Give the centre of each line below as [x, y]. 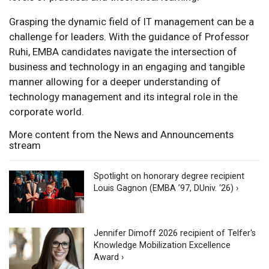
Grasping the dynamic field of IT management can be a [131, 22]
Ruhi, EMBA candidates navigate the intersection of [123, 52]
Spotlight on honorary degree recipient [169, 177]
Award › [109, 257]
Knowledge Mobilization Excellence [162, 245]
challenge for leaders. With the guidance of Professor [129, 37]
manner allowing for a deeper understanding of [115, 82]
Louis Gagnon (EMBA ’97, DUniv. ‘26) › [166, 189]
